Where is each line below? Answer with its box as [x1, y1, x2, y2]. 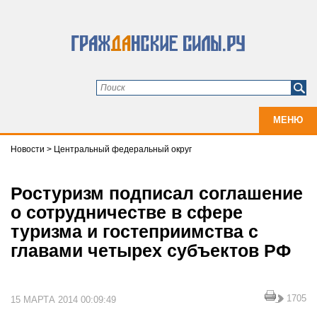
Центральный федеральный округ [54, 144, 192, 154]
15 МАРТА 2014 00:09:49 [11, 294, 116, 305]
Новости [11, 144, 47, 154]
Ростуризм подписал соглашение [11, 183, 303, 203]
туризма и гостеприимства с [11, 221, 258, 241]
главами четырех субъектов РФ [11, 240, 291, 260]
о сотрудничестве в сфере [11, 202, 243, 222]
